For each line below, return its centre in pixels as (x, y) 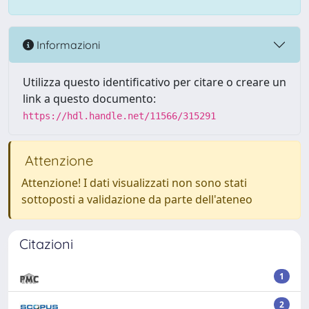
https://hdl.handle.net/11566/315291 (119, 116)
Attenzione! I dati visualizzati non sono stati (134, 183)
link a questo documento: (89, 99)
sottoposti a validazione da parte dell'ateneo (137, 200)
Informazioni (67, 44)
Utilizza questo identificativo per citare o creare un (154, 82)
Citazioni (46, 244)
